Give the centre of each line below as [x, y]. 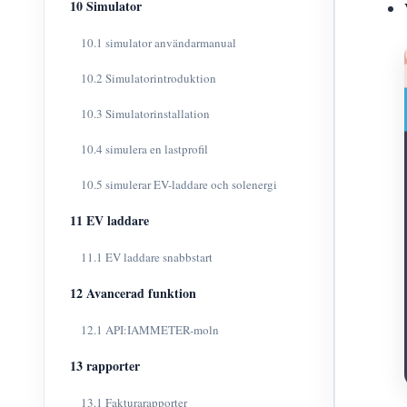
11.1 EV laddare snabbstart [147, 257]
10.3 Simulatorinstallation [145, 114]
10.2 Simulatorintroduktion [149, 78]
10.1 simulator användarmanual [159, 43]
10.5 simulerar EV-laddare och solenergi [179, 184]
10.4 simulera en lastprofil [144, 149]
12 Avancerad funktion [133, 293]
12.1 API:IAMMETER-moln [150, 330]
